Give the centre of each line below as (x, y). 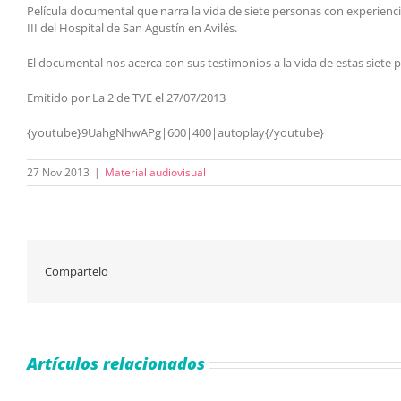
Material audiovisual (155, 172)
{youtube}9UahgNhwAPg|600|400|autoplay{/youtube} (175, 132)
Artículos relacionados (116, 363)
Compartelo (77, 271)
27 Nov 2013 (58, 172)
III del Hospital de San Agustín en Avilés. (132, 28)
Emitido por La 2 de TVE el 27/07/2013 (126, 98)
